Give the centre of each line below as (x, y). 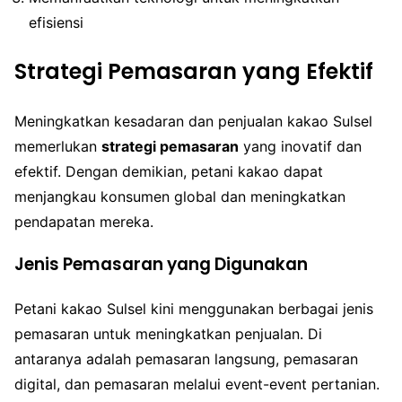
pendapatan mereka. (84, 221)
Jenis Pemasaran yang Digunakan (161, 265)
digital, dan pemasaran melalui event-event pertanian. (197, 385)
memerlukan (58, 146)
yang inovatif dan (300, 146)
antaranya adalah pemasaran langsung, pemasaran (186, 359)
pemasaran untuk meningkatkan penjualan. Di (168, 334)
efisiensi (56, 22)
